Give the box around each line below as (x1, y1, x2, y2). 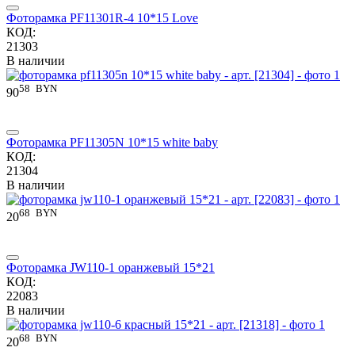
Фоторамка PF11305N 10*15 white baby (6, 136, 218, 150)
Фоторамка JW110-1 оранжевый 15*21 (6, 260, 215, 274)
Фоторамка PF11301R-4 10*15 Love (6, 10, 198, 25)
